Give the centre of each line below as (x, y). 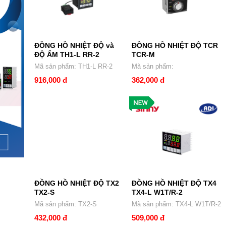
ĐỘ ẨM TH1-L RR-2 (67, 54)
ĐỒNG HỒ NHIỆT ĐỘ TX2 (77, 183)
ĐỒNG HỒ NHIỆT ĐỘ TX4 (174, 183)
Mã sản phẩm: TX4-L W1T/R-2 (208, 204)
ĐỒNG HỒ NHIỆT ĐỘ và (74, 45)
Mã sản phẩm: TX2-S (77, 204)
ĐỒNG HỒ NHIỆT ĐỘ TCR (175, 45)
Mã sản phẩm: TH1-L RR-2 (85, 66)
